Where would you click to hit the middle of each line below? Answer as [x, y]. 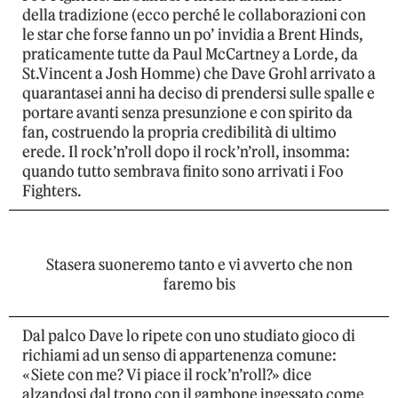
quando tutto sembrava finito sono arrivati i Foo [183, 172]
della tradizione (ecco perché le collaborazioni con [194, 16]
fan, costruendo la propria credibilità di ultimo [179, 133]
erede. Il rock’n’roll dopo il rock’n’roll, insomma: [186, 152]
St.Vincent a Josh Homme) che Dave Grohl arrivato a [199, 74]
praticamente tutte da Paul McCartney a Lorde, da [190, 55]
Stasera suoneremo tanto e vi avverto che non [199, 265]
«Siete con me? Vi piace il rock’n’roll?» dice [167, 375]
